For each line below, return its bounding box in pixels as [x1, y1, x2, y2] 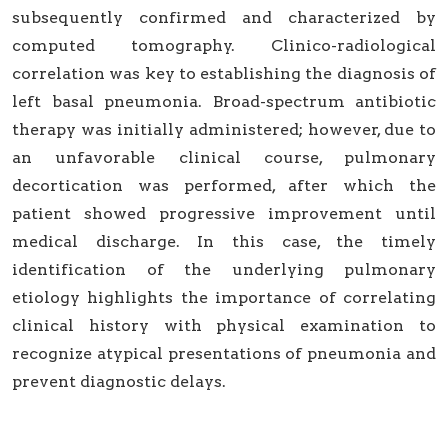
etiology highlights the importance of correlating [12, 288, 436, 308]
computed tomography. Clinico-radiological [12, 36, 436, 56]
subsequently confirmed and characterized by [12, 8, 436, 28]
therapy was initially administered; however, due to [12, 120, 436, 140]
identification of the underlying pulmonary [12, 260, 436, 280]
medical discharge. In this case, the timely [12, 232, 436, 252]
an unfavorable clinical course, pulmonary [12, 148, 436, 168]
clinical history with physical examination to [12, 316, 436, 336]
